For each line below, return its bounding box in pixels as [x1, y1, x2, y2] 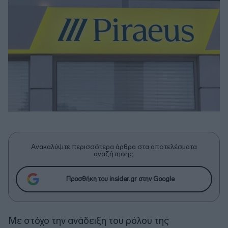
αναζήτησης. [94, 149, 134, 158]
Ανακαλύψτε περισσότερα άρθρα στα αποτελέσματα [31, 142, 197, 151]
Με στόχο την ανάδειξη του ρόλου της [8, 214, 169, 226]
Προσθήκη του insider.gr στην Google [66, 175, 175, 183]
